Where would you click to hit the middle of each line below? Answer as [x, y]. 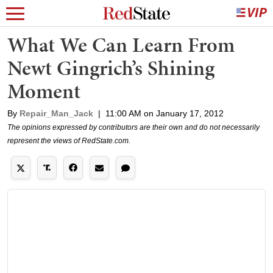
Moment [44, 91]
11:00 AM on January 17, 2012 [165, 113]
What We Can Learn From [121, 45]
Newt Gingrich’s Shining [111, 68]
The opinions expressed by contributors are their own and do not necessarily [133, 127]
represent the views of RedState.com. [69, 141]
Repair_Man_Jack [56, 113]
